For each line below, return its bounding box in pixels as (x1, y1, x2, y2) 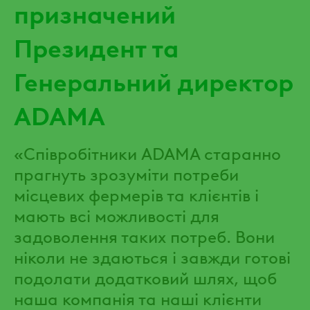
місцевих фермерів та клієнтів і (14, 182, 259, 206)
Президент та (14, 29, 179, 63)
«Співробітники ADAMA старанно (14, 140, 281, 164)
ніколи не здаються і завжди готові (14, 244, 291, 268)
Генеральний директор (14, 63, 293, 97)
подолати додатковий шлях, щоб (14, 265, 277, 289)
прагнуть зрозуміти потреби (14, 161, 239, 185)
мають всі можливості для (14, 203, 219, 226)
